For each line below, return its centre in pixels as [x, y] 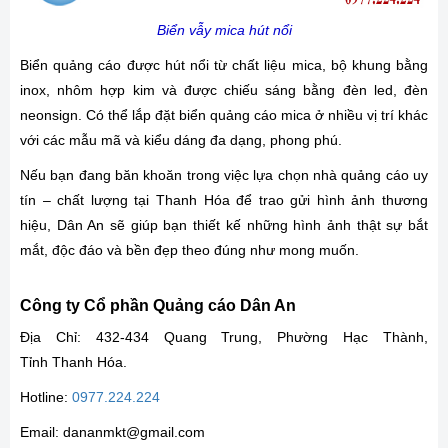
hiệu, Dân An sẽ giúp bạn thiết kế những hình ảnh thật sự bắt [224, 225]
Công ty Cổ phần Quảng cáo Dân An [158, 306]
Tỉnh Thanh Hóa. [73, 362]
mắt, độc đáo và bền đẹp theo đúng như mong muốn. [189, 250]
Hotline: [46, 397]
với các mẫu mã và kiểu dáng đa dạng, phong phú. [181, 140]
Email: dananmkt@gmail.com [112, 432]
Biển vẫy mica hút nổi [224, 30]
